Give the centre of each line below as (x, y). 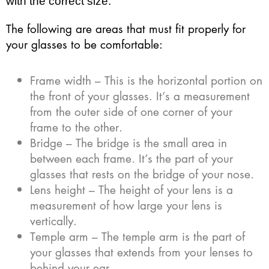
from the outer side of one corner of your (131, 111)
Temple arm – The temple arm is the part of (138, 236)
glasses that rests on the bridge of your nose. (142, 174)
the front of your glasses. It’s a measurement (140, 95)
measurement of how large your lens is (126, 205)
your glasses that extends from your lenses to (141, 252)
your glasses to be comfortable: (84, 44)
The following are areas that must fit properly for (126, 28)
